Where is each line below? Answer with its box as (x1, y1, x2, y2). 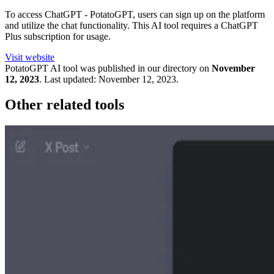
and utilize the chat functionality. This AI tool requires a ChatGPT (5, 20, 258, 31)
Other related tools (5, 97, 124, 113)
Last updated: (44, 73, 96, 84)
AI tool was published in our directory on (48, 62, 209, 73)
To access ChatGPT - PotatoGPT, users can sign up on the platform (5, 9, 265, 20)
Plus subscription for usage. (5, 31, 111, 42)
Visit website (5, 51, 54, 62)
